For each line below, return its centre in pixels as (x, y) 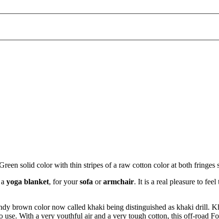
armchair (119, 182)
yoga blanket (28, 182)
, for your (64, 182)
